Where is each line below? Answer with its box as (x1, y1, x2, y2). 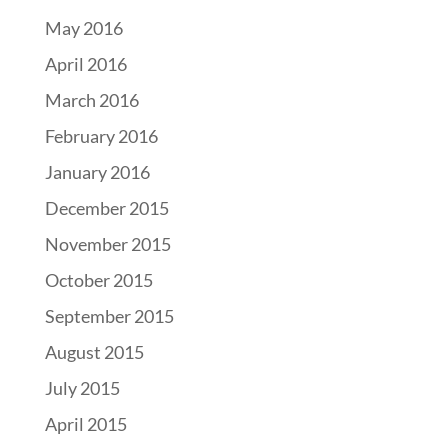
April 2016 (44, 53, 127, 75)
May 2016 (44, 17, 123, 39)
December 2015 (44, 197, 169, 219)
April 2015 (44, 413, 127, 435)
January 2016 (44, 161, 150, 183)
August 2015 (44, 341, 144, 363)
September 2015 (44, 305, 174, 327)
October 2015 (44, 269, 153, 291)
